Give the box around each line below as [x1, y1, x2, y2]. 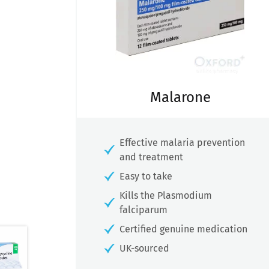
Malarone [150, 89, 211, 106]
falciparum [119, 204, 168, 216]
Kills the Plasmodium [119, 190, 212, 202]
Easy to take [119, 171, 172, 183]
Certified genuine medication [119, 223, 247, 235]
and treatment [119, 151, 183, 163]
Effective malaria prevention [119, 137, 245, 149]
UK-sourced [119, 243, 169, 255]
